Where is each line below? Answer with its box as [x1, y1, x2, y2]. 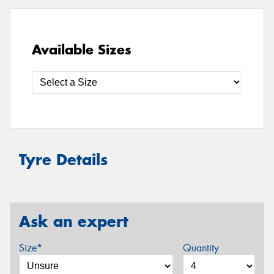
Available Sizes [32, 41, 131, 59]
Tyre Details [19, 150, 108, 170]
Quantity [182, 242, 219, 255]
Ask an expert [19, 211, 128, 231]
